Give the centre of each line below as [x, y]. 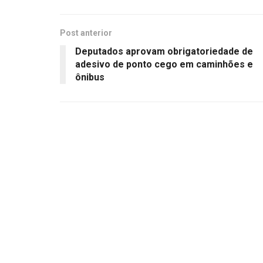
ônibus [90, 77]
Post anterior [86, 33]
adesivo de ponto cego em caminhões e [164, 64]
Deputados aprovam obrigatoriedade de [164, 51]
